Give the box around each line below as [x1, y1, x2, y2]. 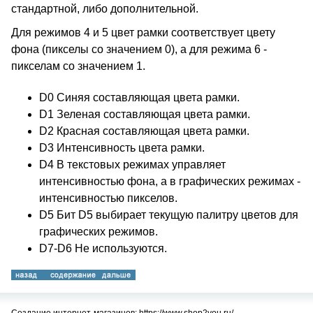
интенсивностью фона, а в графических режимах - [39, 175, 300, 187]
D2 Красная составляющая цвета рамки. [39, 125, 249, 137]
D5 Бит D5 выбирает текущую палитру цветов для [39, 209, 298, 221]
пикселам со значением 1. [11, 60, 145, 72]
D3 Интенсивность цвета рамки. [39, 142, 205, 154]
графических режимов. [39, 226, 158, 238]
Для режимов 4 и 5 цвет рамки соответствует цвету [11, 27, 275, 38]
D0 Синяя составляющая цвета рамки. [39, 92, 240, 103]
